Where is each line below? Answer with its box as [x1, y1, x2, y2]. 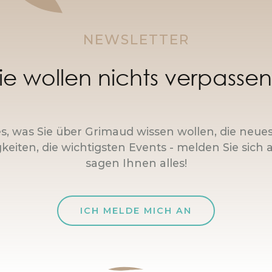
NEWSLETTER [83, 32, 189, 49]
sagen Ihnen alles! [85, 157, 187, 170]
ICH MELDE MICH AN [80, 205, 192, 217]
